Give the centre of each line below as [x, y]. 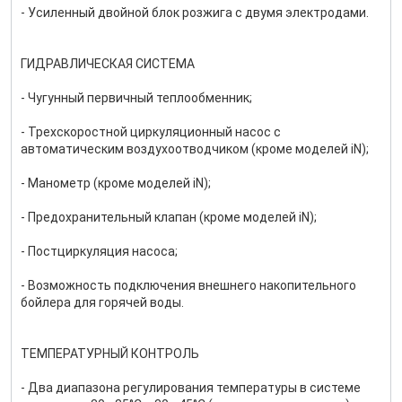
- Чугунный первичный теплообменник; [136, 98]
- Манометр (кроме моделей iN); [116, 183]
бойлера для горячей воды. [102, 302]
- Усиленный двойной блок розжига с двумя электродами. [195, 13]
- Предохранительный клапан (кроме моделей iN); [169, 217]
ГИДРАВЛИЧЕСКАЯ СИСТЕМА [108, 64]
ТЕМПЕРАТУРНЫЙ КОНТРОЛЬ [110, 354]
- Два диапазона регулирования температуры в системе [191, 388]
